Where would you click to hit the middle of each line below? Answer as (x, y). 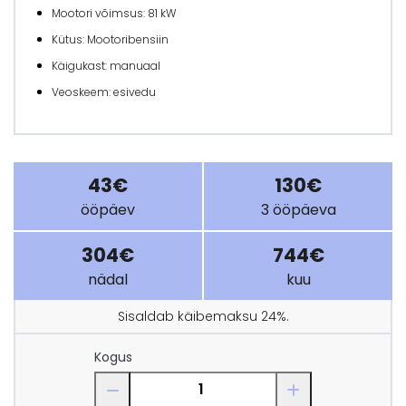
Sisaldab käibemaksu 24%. (203, 317)
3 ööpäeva (298, 210)
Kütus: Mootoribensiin (110, 40)
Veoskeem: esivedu (104, 92)
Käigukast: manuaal (106, 66)
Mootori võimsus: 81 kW (114, 14)
